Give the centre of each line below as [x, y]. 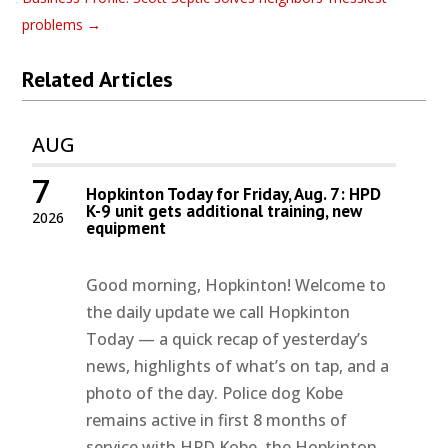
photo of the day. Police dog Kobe [215, 392]
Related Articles [98, 78]
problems [53, 24]
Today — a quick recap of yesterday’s [227, 338]
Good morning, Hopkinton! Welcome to [236, 284]
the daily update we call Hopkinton [218, 311]
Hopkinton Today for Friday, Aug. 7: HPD [234, 193]
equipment [126, 227]
